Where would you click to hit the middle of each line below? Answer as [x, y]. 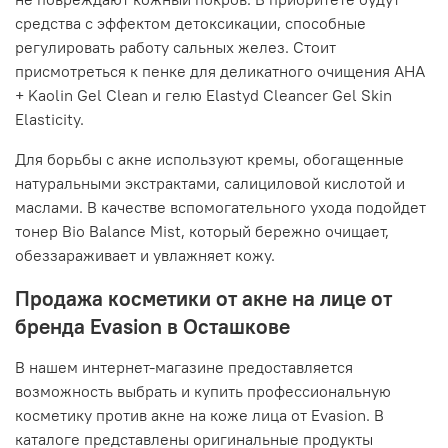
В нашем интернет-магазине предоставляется [184, 367]
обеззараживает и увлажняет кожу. [145, 255]
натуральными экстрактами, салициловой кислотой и [210, 183]
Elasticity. [49, 119]
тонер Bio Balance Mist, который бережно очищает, [202, 231]
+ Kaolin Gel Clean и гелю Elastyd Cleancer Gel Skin [203, 95]
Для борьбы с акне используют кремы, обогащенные [209, 159]
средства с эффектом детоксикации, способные [190, 23]
